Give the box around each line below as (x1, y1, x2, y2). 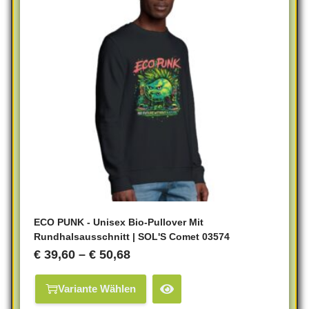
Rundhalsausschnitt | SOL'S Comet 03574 (34, 230, 230, 242)
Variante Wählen (58, 283, 136, 295)
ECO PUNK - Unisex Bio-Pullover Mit (34, 216, 203, 228)
